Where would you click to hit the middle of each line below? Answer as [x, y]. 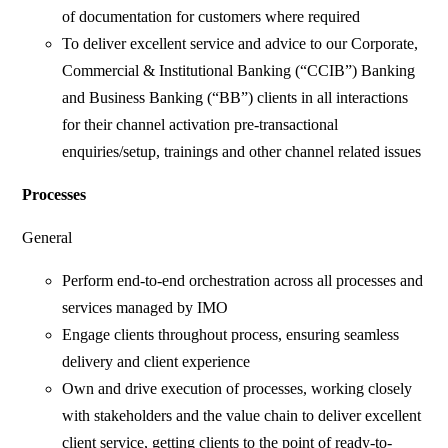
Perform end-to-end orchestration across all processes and [243, 281]
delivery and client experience [156, 362]
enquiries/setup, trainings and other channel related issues [242, 152]
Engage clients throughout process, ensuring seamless [231, 335]
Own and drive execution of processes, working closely [237, 389]
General [47, 238]
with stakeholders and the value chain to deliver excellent [242, 416]
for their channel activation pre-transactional [200, 125]
